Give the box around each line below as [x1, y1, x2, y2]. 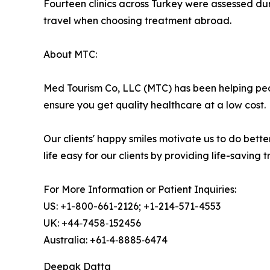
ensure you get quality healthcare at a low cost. [43, 99, 266, 111]
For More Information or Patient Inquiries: [43, 183, 236, 196]
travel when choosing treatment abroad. [43, 14, 231, 27]
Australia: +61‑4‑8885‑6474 [43, 234, 168, 246]
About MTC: [43, 48, 97, 61]
